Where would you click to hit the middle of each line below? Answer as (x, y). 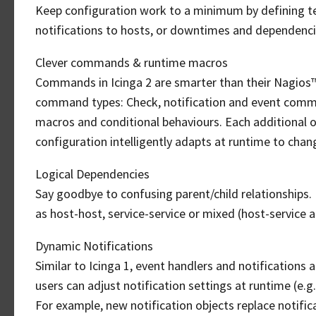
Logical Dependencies (92, 174)
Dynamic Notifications (94, 246)
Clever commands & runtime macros (132, 62)
